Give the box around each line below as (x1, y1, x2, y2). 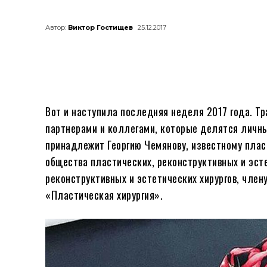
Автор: (45, 23, 66, 32)
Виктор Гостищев (68, 23, 133, 32)
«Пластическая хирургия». (45, 187, 163, 203)
